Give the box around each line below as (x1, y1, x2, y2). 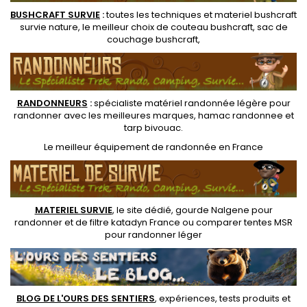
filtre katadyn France (90, 216, 180, 230)
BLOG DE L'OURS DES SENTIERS (16, 291, 155, 305)
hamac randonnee (197, 108, 283, 122)
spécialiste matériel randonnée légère (93, 96, 267, 110)
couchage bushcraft (107, 33, 198, 47)
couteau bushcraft (170, 21, 253, 34)
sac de (256, 21, 288, 34)
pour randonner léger (105, 228, 202, 242)
